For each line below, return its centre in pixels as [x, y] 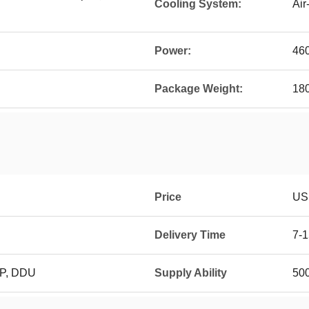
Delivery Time [190, 235]
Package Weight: [199, 89]
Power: [173, 51]
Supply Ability [191, 273]
